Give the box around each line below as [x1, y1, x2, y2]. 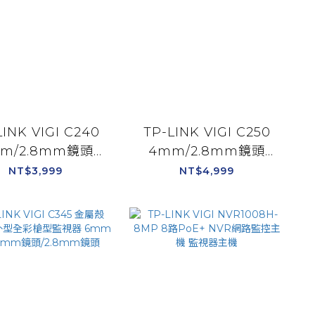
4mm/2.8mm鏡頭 [148, 143, 265, 159]
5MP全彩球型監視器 [145, 162, 269, 178]
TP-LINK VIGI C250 [143, 124, 271, 140]
